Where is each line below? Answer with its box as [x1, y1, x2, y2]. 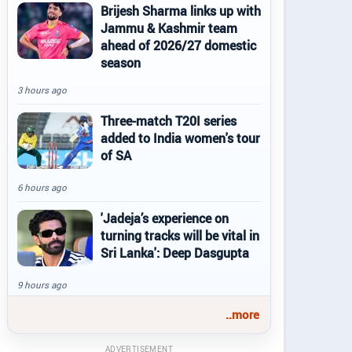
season [101, 54, 141, 71]
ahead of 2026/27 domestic [101, 37, 256, 54]
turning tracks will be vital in [101, 227, 259, 244]
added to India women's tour [101, 130, 260, 147]
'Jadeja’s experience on [101, 210, 229, 227]
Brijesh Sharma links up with [101, 2, 261, 20]
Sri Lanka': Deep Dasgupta [101, 244, 249, 262]
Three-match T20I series [101, 112, 236, 130]
